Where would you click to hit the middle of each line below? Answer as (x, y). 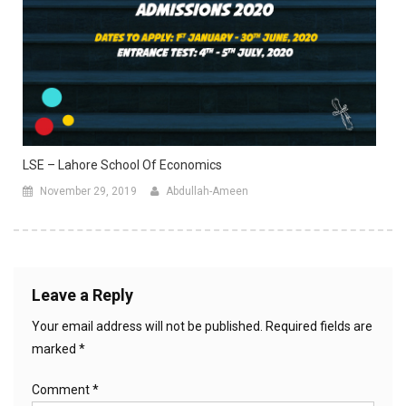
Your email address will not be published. (147, 326)
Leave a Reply (82, 295)
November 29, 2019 (88, 191)
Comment (62, 389)
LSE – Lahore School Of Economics (122, 164)
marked (55, 348)
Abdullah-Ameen (207, 191)
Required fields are (319, 326)
